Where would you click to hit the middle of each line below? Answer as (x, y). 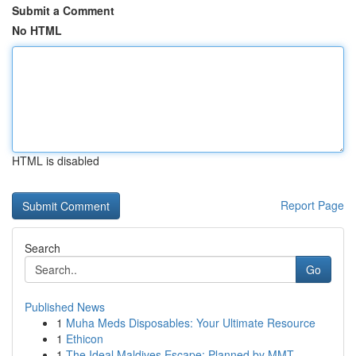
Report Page (312, 205)
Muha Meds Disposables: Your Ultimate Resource (191, 323)
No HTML (37, 30)
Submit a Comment (63, 10)
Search (43, 248)
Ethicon (85, 339)
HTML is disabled (56, 161)
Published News (65, 307)
